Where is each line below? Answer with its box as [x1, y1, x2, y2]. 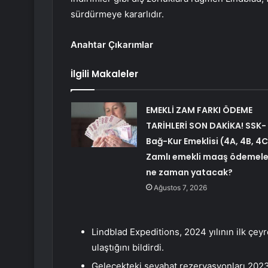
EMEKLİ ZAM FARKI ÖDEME [145, 104, 252, 117]
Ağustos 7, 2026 [153, 183, 207, 193]
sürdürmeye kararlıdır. [71, 8, 164, 20]
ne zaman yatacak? [145, 166, 233, 179]
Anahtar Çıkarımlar [71, 39, 153, 51]
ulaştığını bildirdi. [92, 242, 164, 254]
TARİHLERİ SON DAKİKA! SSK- [145, 120, 266, 132]
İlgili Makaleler [71, 68, 138, 81]
